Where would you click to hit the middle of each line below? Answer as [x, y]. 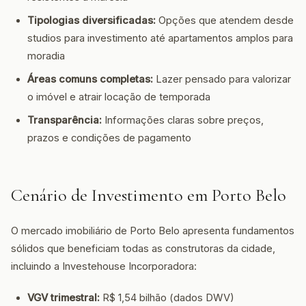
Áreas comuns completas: [90, 79]
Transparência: [65, 120]
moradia [46, 56]
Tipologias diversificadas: [92, 20]
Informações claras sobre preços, [183, 120]
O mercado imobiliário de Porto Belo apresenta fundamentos [153, 231]
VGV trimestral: [64, 298]
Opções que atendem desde [225, 20]
